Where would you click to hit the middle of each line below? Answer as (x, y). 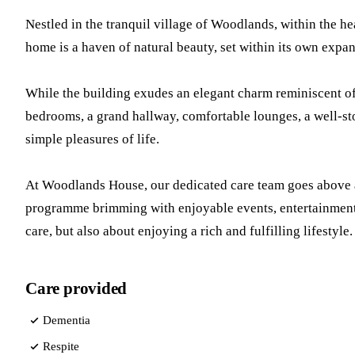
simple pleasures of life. (92, 139)
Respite (61, 346)
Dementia (67, 320)
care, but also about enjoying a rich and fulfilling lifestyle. (189, 231)
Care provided (76, 289)
